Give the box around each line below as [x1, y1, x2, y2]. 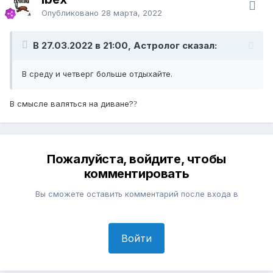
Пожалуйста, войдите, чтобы [47, 151, 226, 166]
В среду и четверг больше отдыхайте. [22, 68, 172, 79]
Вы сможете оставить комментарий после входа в [35, 188, 238, 199]
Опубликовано [41, 7, 101, 18]
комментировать [83, 166, 190, 181]
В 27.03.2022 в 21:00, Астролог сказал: [33, 39, 217, 51]
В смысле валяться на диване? [10, 98, 133, 108]
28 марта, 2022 [101, 7, 162, 18]
